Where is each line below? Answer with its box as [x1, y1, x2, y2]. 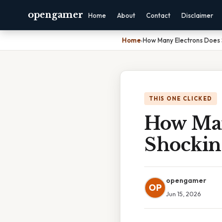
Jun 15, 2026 [166, 190, 201, 198]
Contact [146, 11, 171, 19]
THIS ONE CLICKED [149, 95, 213, 102]
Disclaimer [181, 11, 214, 19]
